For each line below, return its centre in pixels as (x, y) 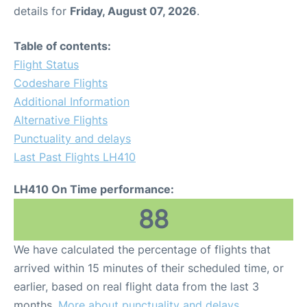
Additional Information (72, 101)
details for (42, 11)
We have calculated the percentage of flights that (142, 249)
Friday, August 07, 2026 (133, 11)
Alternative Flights (61, 120)
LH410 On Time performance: (94, 189)
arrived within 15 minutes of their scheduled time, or (149, 268)
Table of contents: (62, 46)
